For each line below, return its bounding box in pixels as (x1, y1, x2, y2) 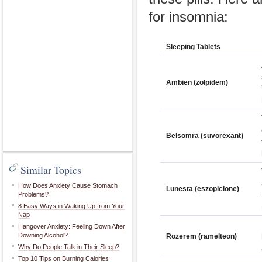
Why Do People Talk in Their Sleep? (18, 243, 119, 250)
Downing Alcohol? (18, 232, 68, 239)
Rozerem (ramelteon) (166, 232, 237, 240)
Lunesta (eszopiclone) (166, 185, 239, 193)
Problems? (18, 191, 49, 198)
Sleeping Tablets (166, 43, 220, 51)
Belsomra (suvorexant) (166, 132, 243, 140)
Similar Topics (20, 163, 81, 177)
